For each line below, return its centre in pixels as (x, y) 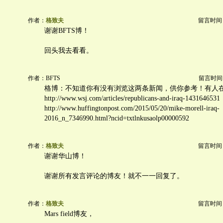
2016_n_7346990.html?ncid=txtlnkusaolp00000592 (117, 118)
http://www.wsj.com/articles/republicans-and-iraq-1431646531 (132, 98)
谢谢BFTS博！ (67, 31)
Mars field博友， (69, 214)
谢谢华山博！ (65, 156)
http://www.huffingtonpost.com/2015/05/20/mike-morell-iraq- (132, 108)
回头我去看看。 (69, 51)
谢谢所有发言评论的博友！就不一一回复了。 (114, 176)
